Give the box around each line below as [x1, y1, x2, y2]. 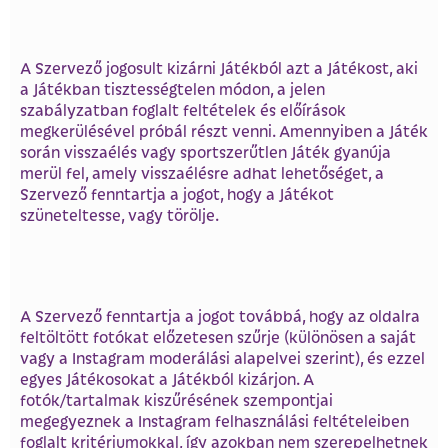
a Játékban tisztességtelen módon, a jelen [20, 77, 325, 99]
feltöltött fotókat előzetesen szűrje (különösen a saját [20, 326, 416, 348]
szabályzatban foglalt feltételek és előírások [20, 98, 346, 120]
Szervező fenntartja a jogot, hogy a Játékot [20, 182, 334, 204]
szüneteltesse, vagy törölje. [20, 203, 219, 225]
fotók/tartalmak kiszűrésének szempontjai [20, 389, 333, 411]
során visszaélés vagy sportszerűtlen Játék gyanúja [20, 140, 391, 162]
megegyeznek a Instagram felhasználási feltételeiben [20, 410, 409, 432]
